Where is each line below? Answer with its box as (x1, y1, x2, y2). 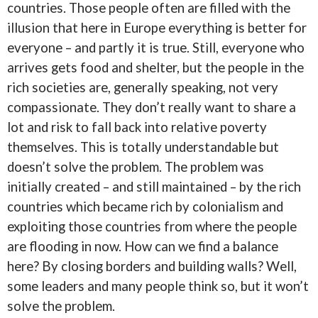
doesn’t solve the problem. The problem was (7, 159, 264, 175)
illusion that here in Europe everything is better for (7, 20, 307, 35)
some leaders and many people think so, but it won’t (7, 278, 309, 294)
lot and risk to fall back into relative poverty (7, 119, 267, 135)
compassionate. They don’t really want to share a (7, 99, 296, 115)
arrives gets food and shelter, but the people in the (7, 60, 304, 75)
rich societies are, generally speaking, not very (7, 79, 278, 95)
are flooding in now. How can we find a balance (7, 238, 278, 254)
